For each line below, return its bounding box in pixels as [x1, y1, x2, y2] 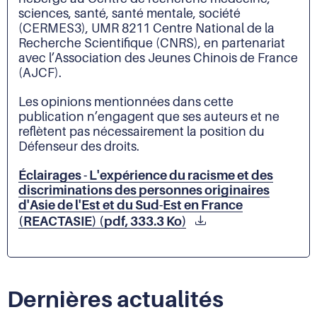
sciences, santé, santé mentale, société [18, 6, 241, 21]
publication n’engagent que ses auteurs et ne [18, 110, 279, 124]
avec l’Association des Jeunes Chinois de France [18, 51, 298, 65]
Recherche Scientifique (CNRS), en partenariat [18, 36, 285, 50]
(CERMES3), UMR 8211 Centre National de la [18, 21, 275, 35]
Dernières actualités [7, 287, 224, 312]
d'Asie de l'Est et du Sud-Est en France [18, 198, 243, 212]
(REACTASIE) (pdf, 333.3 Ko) [18, 214, 187, 229]
